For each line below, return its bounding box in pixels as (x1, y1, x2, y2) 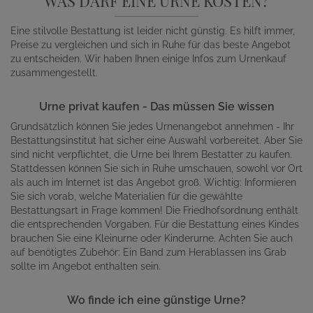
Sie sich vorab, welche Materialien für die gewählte (10, 191, 242, 202)
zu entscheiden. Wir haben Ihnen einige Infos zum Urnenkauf (10, 53, 286, 64)
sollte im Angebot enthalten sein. (10, 261, 161, 272)
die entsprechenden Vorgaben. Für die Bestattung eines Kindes (10, 219, 299, 230)
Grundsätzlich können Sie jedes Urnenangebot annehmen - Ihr (10, 121, 294, 132)
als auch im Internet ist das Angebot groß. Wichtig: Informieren (10, 177, 296, 188)
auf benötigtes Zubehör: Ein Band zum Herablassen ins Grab (10, 247, 286, 258)
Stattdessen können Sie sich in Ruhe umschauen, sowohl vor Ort (10, 163, 303, 174)
